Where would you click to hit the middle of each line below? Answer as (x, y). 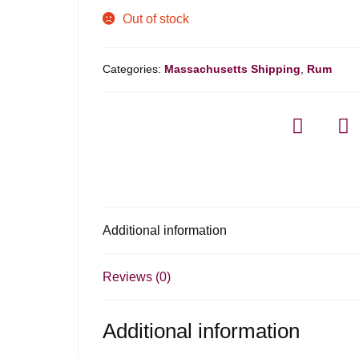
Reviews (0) (137, 277)
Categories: (134, 69)
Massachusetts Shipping (233, 69)
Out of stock (156, 18)
